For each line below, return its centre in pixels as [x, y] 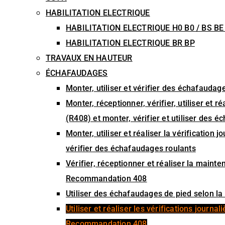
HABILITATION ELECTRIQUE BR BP [130, 43]
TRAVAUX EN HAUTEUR [89, 58]
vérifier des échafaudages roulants [131, 148]
